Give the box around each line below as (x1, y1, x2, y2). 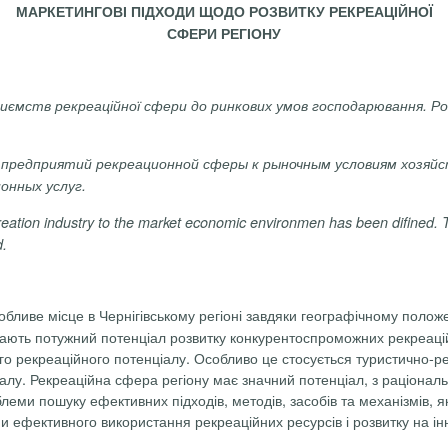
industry (44, 211, 94, 232)
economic (185, 211, 246, 232)
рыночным (263, 153, 331, 174)
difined (392, 211, 434, 232)
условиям (335, 153, 397, 174)
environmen (250, 211, 325, 232)
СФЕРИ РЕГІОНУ (167, 22, 281, 43)
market (138, 211, 181, 232)
